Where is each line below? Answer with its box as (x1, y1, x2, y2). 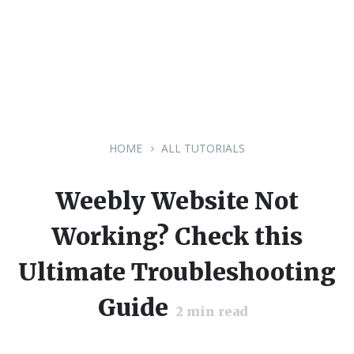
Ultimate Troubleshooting (18, 257, 336, 287)
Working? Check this (51, 221, 303, 251)
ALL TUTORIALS (161, 141, 245, 156)
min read (183, 303, 248, 319)
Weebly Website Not (55, 186, 299, 216)
